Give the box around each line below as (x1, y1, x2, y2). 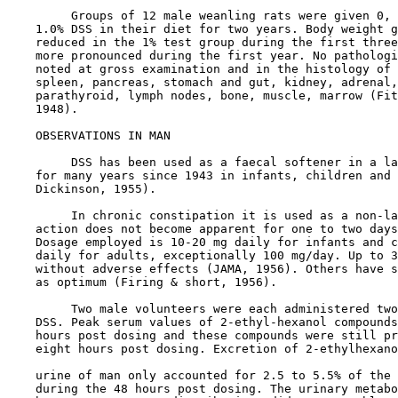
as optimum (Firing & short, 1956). (7, 275, 277, 289)
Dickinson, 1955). (7, 181, 156, 195)
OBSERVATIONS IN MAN (36, 128, 171, 142)
